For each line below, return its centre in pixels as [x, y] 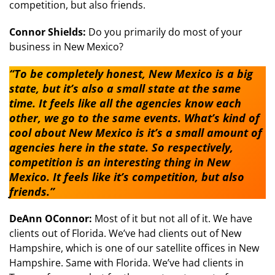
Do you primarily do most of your [165, 32]
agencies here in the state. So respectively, [121, 148]
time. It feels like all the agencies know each [125, 103]
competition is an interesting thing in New [120, 162]
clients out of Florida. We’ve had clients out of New [125, 234]
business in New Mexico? [66, 47]
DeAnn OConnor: [52, 219]
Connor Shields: [49, 32]
